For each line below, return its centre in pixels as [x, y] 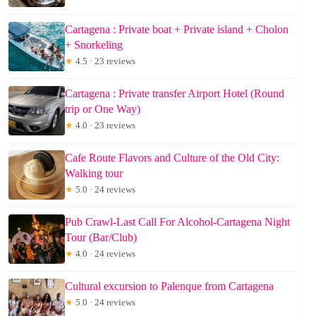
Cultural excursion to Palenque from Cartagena [169, 286]
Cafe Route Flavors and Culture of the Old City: [172, 157]
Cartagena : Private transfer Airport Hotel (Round [175, 93]
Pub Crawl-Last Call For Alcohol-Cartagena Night [177, 221]
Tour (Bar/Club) [101, 237]
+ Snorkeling [94, 44]
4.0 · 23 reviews [104, 125]
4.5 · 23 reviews [104, 61]
